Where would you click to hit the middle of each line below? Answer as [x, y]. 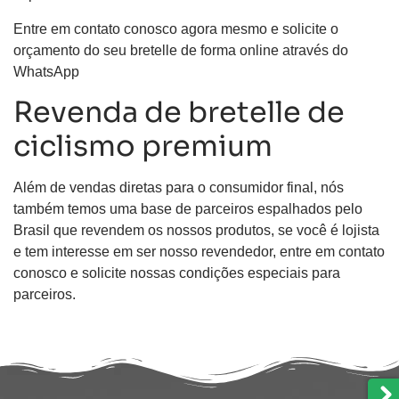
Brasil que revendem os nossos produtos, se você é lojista [196, 230]
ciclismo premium [143, 146]
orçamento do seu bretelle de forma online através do [181, 50]
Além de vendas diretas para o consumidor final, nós [179, 187]
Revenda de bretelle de [179, 112]
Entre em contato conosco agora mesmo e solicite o [176, 28]
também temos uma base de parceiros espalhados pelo [188, 208]
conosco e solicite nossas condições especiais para [177, 273]
